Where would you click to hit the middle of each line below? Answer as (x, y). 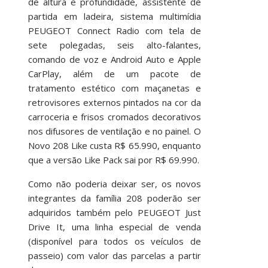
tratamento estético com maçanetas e (114, 88)
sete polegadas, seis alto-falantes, (114, 45)
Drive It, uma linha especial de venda (114, 227)
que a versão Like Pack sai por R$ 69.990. (113, 160)
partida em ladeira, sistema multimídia (114, 16)
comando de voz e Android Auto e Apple (114, 59)
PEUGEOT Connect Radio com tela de (114, 31)
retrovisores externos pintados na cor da (114, 102)
